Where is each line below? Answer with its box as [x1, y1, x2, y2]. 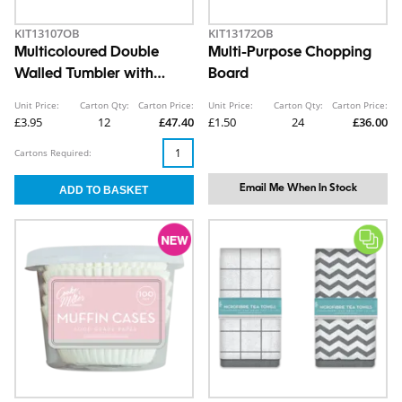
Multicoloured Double [14, 46, 159, 60]
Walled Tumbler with [14, 67, 153, 82]
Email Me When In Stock [239, 183, 357, 194]
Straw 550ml [14, 89, 101, 103]
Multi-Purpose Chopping [208, 46, 371, 60]
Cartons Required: [14, 146, 92, 159]
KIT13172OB [208, 25, 274, 41]
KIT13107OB [14, 25, 80, 41]
